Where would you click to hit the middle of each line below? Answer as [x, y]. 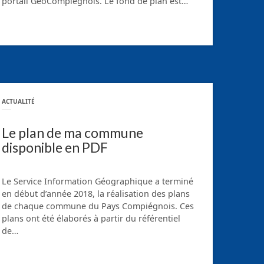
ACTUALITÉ [18, 102]
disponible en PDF [55, 148]
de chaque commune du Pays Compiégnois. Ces [98, 206]
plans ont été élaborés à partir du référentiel [91, 218]
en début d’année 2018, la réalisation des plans [96, 193]
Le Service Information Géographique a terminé [98, 181]
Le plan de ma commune [72, 133]
